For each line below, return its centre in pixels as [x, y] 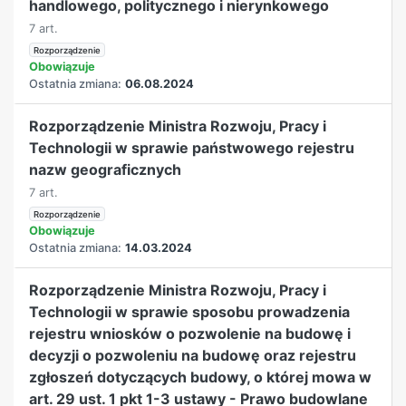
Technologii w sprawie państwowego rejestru [192, 147]
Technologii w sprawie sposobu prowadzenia [190, 311]
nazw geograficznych [106, 169]
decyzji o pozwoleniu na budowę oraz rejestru [193, 355]
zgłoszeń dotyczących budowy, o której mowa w [201, 377]
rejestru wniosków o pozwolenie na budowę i [190, 333]
